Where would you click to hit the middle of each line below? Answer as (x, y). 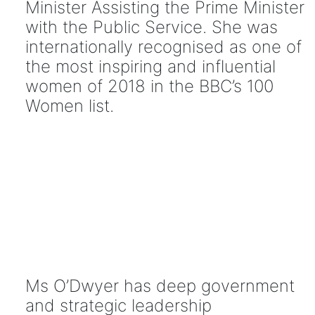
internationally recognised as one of (163, 46)
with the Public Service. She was (151, 27)
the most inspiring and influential (150, 66)
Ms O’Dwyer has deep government (160, 286)
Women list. (69, 105)
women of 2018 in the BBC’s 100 (149, 86)
